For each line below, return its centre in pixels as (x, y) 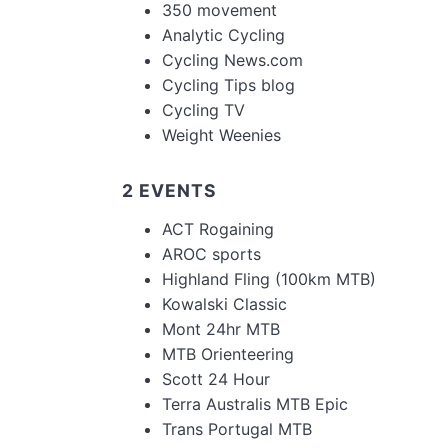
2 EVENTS (169, 190)
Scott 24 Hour (216, 379)
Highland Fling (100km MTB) (269, 279)
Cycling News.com (232, 60)
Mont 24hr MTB (221, 329)
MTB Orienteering (228, 354)
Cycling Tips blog (228, 85)
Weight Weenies (221, 135)
